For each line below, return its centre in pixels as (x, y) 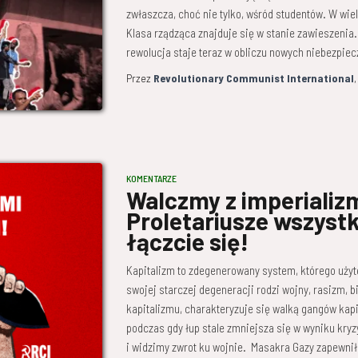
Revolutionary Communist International (253, 78)
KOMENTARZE (151, 178)
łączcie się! (187, 241)
